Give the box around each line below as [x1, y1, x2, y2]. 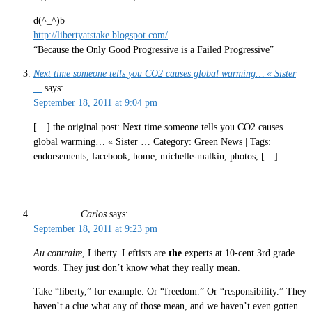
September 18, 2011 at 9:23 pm [33, 224, 157, 235]
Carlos [81, 209, 107, 220]
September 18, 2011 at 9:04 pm [33, 97, 157, 109]
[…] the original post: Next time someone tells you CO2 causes [33, 121, 283, 132]
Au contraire [33, 247, 82, 258]
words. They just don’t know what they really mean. [33, 262, 240, 273]
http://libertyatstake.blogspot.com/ [33, 29, 168, 40]
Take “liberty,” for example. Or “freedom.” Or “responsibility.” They [33, 286, 306, 297]
